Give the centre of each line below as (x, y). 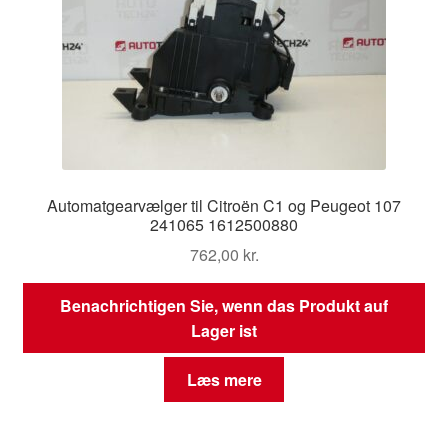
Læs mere (224, 379)
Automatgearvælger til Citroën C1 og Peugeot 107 (224, 205)
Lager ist (224, 331)
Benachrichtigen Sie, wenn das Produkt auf (224, 306)
